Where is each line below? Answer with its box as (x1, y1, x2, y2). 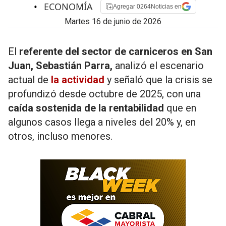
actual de (8, 74, 51, 86)
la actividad (51, 74, 104, 86)
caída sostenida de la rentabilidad (8, 102, 164, 114)
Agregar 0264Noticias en (113, 3, 182, 10)
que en (164, 102, 196, 114)
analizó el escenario (112, 60, 204, 72)
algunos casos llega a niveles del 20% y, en (8, 116, 196, 128)
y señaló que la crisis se (104, 74, 212, 86)
